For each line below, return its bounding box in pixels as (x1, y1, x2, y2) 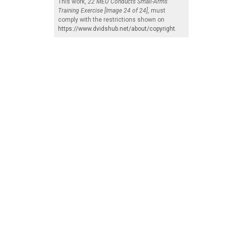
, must (148, 7, 165, 15)
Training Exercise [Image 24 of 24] (58, 7, 148, 15)
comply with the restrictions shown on (58, 16, 164, 24)
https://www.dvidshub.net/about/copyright (58, 25, 175, 33)
